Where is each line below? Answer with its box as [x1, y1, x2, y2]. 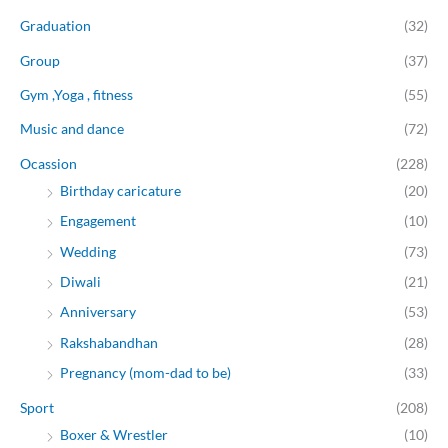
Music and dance [20, 120, 124, 138]
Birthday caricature [60, 181, 181, 199]
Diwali [60, 272, 101, 290]
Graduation [20, 17, 91, 35]
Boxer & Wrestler [60, 425, 168, 443]
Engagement [60, 212, 136, 230]
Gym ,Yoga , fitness [20, 85, 133, 103]
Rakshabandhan [60, 333, 158, 351]
